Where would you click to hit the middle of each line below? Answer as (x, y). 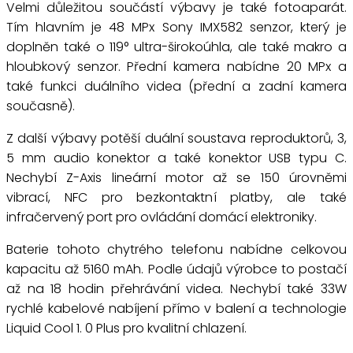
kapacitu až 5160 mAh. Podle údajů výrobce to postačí (176, 269)
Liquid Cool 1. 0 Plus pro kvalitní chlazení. (126, 328)
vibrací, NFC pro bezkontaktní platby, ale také (176, 197)
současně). (41, 106)
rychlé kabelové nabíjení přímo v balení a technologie (176, 308)
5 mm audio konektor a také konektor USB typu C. (176, 158)
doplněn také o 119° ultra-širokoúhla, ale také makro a (176, 47)
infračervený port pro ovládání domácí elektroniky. (162, 217)
